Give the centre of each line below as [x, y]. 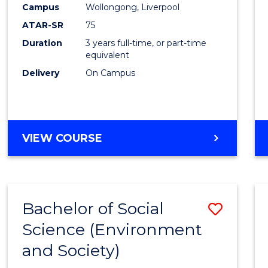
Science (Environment [112, 230]
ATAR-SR [43, 25]
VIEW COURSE [63, 138]
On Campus [111, 73]
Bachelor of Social [93, 209]
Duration [42, 43]
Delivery [41, 73]
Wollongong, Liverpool [133, 7]
